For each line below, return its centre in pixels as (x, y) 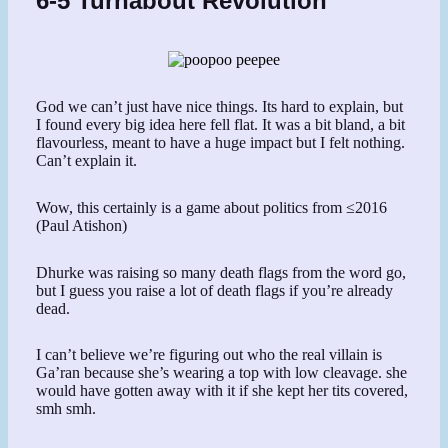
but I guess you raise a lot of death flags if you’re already (215, 290)
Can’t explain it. (87, 161)
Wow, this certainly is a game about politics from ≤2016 (212, 207)
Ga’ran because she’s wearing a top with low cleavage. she (222, 373)
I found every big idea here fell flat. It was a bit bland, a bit (221, 125)
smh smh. (66, 409)
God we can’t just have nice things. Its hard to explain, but (220, 107)
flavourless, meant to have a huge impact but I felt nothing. (221, 143)
